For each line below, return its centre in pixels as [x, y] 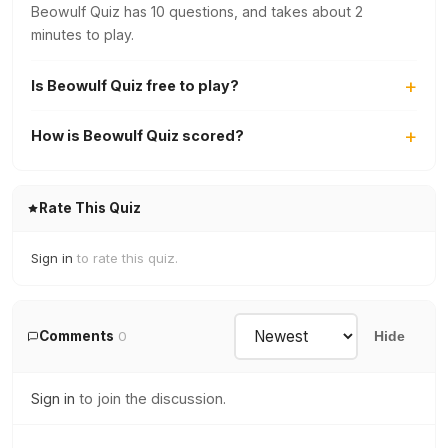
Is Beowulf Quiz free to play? [135, 85]
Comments [76, 336]
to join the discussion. [150, 398]
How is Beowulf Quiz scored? [137, 135]
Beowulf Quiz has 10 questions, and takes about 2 [197, 11]
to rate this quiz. [125, 258]
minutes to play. [82, 34]
